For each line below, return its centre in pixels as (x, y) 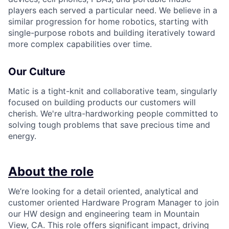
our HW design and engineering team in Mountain (104, 214)
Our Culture (37, 72)
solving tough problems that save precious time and (109, 125)
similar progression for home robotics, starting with (108, 22)
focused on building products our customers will (102, 102)
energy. (22, 136)
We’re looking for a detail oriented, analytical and (103, 191)
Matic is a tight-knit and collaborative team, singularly (113, 91)
